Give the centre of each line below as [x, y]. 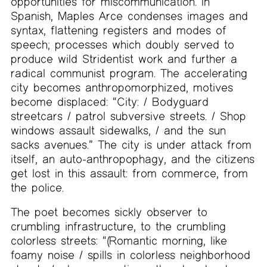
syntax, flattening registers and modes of [118, 30]
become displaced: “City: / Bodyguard [109, 101]
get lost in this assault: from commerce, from [129, 173]
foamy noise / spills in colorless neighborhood [130, 255]
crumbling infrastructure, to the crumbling [118, 226]
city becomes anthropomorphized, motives [122, 87]
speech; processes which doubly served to [122, 44]
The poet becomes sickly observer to [109, 212]
